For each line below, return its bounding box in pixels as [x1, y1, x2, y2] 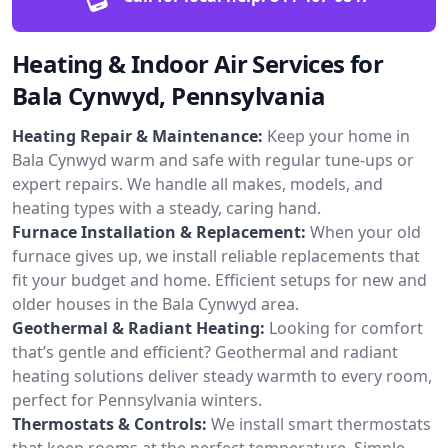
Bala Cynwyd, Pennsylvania [12, 78, 325, 112]
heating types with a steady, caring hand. [12, 196, 321, 219]
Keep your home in [267, 124, 410, 147]
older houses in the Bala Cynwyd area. [12, 292, 299, 315]
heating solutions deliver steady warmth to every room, [12, 364, 432, 387]
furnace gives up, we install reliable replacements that [12, 244, 420, 267]
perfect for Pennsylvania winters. [12, 388, 262, 411]
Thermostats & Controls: [12, 412, 207, 435]
